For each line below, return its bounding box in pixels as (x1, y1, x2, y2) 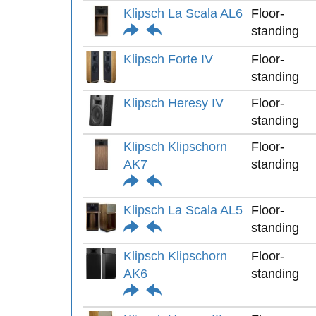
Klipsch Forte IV (123, 52, 213, 66)
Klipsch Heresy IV (123, 96, 224, 110)
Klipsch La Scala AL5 (123, 203, 243, 217)
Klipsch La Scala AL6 (123, 6, 243, 20)
